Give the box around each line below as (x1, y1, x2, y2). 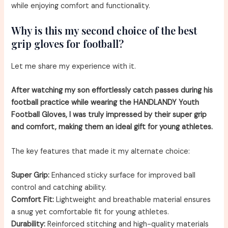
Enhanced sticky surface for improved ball (49, 170, 196, 181)
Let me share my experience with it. (11, 62, 136, 72)
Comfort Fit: (11, 195, 54, 205)
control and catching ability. (11, 183, 107, 193)
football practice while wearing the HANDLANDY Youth (11, 98, 199, 108)
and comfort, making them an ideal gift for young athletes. (11, 122, 213, 132)
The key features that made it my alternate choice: (11, 146, 190, 156)
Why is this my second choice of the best (11, 23, 197, 38)
